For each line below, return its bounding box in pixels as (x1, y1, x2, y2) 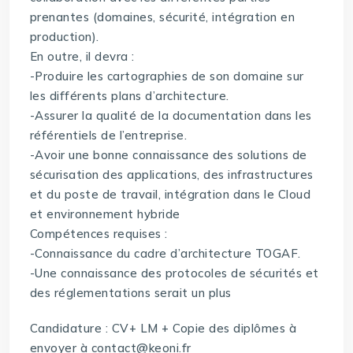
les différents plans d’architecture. (29, 88, 229, 104)
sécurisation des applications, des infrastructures (29, 167, 314, 183)
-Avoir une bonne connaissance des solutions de (29, 147, 307, 163)
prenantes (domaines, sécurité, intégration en (29, 9, 295, 25)
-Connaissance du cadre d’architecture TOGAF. (29, 246, 301, 262)
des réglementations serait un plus (29, 285, 232, 301)
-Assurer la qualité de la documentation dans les (29, 108, 312, 124)
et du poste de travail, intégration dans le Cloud (29, 187, 311, 203)
